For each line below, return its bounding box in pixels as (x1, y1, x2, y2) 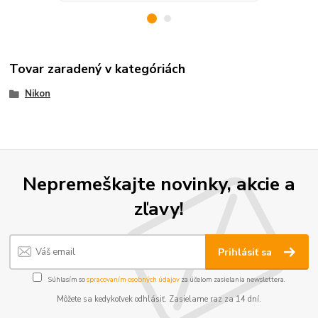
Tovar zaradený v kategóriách (9, 60, 186, 77)
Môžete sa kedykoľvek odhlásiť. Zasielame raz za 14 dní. (57, 294, 261, 305)
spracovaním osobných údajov (87, 274, 180, 284)
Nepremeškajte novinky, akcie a (23, 171, 295, 197)
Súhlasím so (47, 274, 87, 284)
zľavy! (134, 196, 184, 222)
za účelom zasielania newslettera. (180, 274, 285, 284)
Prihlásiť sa (218, 245, 275, 259)
